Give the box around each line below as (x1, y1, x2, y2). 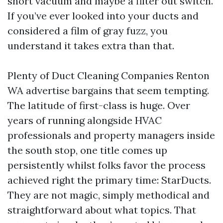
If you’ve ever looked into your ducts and (7, 9, 199, 22)
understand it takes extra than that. (7, 39, 174, 52)
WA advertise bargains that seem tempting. (7, 84, 209, 97)
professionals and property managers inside (7, 129, 215, 141)
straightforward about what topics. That (7, 204, 196, 216)
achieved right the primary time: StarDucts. (7, 174, 211, 186)
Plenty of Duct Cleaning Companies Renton (7, 69, 210, 82)
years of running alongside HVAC (7, 114, 162, 126)
